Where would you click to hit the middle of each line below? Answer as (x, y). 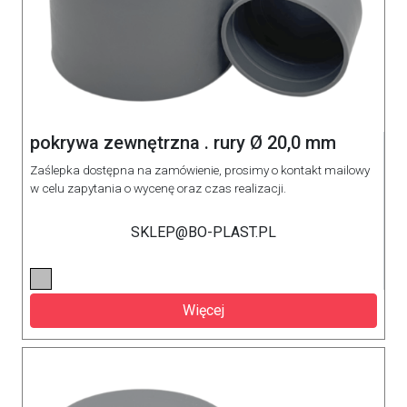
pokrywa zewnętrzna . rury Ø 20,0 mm (183, 142)
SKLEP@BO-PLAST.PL (203, 232)
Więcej (203, 310)
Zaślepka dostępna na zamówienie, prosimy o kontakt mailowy (200, 169)
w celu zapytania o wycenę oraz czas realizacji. (158, 188)
